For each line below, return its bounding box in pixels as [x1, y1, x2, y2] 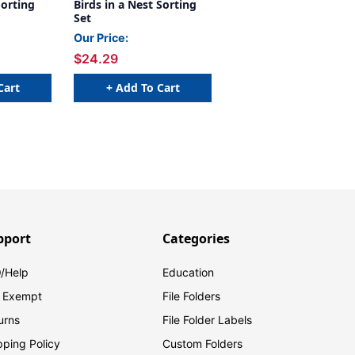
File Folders [162, 289, 221, 303]
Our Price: [74, 31, 128, 45]
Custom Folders [162, 337, 243, 351]
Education [162, 265, 215, 280]
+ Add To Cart [105, 79, 180, 95]
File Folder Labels [162, 313, 253, 327]
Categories [162, 230, 231, 248]
